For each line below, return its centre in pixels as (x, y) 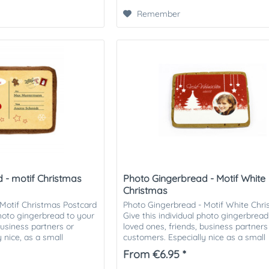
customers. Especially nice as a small (195, 237)
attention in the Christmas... (176, 248)
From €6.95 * (155, 255)
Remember (159, 14)
